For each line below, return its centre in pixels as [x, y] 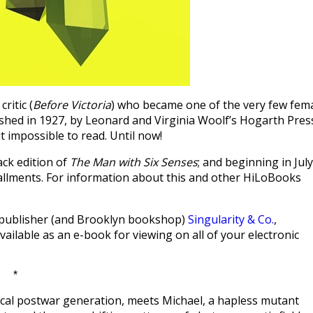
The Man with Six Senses [134, 162]
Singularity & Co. [231, 219]
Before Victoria [72, 105]
